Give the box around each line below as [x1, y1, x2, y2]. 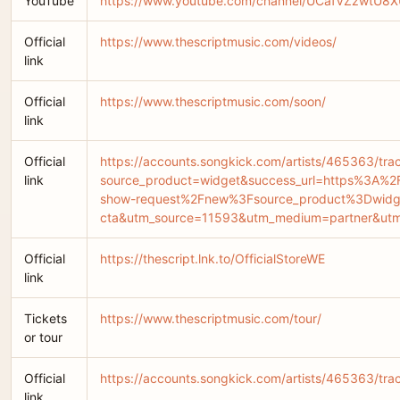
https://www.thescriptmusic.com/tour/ [100, 311, 321, 326]
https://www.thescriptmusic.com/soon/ [100, 94, 326, 109]
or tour [24, 329, 62, 345]
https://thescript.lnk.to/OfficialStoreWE [100, 251, 325, 266]
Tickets [24, 311, 67, 326]
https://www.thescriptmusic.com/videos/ [100, 34, 337, 49]
